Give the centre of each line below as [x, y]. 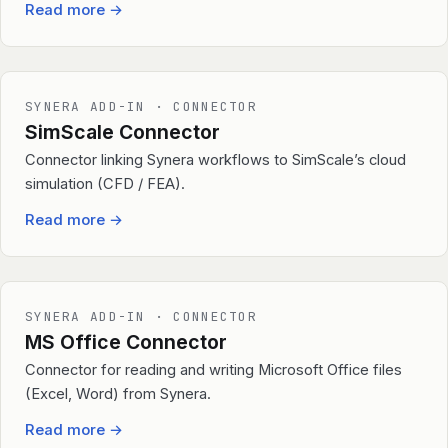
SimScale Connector [122, 132]
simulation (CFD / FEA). [105, 184]
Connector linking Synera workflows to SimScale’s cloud [215, 160]
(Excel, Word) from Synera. [118, 394]
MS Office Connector [126, 342]
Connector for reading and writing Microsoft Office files [213, 370]
